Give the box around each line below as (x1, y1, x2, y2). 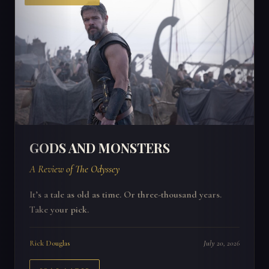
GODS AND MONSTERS (29, 139, 170, 157)
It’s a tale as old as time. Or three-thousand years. (29, 189, 222, 201)
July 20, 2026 (204, 238, 240, 249)
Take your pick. (29, 204, 89, 216)
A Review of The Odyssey (29, 163, 119, 176)
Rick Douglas (29, 238, 70, 249)
